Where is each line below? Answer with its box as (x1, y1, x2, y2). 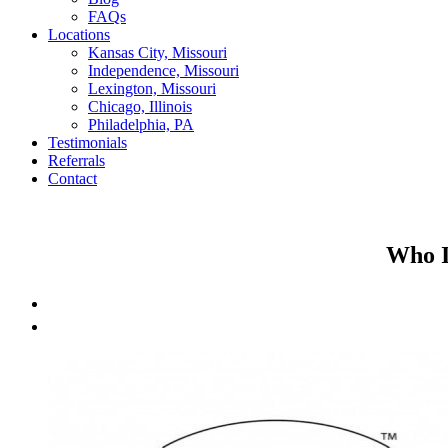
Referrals (48, 152, 105, 169)
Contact (48, 170, 97, 187)
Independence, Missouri (88, 62, 239, 79)
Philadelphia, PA (88, 116, 194, 133)
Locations (48, 26, 110, 43)
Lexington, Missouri (88, 80, 216, 97)
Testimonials (48, 134, 127, 151)
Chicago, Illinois (88, 98, 192, 115)
